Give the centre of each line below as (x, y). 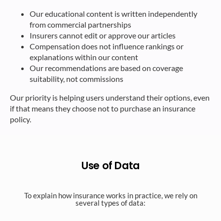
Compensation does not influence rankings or (107, 46)
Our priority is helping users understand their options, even (110, 97)
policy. (20, 119)
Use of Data (110, 166)
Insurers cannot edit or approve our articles (103, 35)
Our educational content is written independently (113, 14)
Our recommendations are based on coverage (106, 68)
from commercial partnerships (80, 24)
